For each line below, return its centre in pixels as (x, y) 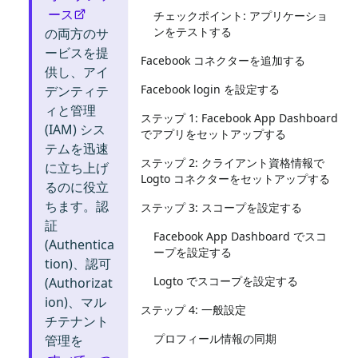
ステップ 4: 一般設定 (193, 310)
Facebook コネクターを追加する (223, 60)
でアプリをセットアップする (213, 134)
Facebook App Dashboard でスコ (240, 236)
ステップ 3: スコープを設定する (221, 207)
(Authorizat (79, 283)
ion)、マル (76, 302)
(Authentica (80, 245)
